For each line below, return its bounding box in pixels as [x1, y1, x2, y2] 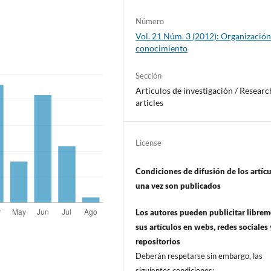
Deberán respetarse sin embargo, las [135, 251, 263, 261]
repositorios [135, 237, 181, 247]
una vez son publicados [135, 181, 221, 191]
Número [135, 16, 165, 27]
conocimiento [135, 43, 188, 54]
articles [135, 97, 164, 108]
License [135, 138, 162, 148]
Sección [135, 71, 162, 81]
